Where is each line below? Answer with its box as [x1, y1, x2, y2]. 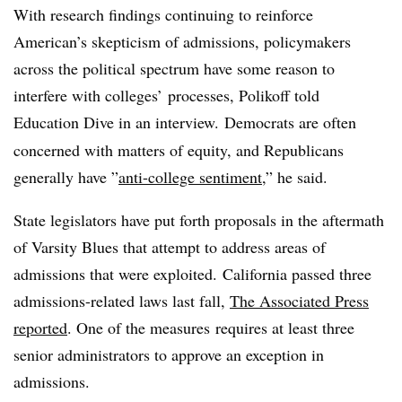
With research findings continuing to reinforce [13, 3, 313, 25]
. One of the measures [67, 316, 210, 338]
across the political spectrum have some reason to [13, 57, 335, 79]
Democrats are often [224, 110, 356, 133]
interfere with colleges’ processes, [13, 83, 239, 106]
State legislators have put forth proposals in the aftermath [13, 208, 384, 231]
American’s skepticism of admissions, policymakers [13, 30, 351, 52]
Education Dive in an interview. [13, 110, 219, 133]
